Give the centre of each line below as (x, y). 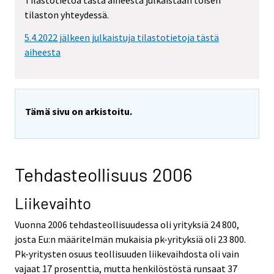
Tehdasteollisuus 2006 (103, 174)
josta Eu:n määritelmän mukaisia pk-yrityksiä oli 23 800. (130, 239)
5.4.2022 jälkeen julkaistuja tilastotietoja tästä (122, 37)
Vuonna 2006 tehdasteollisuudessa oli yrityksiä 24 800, (127, 224)
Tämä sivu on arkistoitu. (79, 111)
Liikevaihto (53, 202)
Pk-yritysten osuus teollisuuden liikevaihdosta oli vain (127, 254)
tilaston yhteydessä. (67, 15)
